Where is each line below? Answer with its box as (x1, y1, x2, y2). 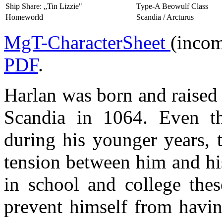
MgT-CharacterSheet (4, 31, 170, 53)
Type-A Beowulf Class (136, 1, 208, 10)
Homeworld (5, 12, 43, 21)
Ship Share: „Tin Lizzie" (5, 1, 82, 10)
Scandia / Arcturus (136, 12, 194, 21)
